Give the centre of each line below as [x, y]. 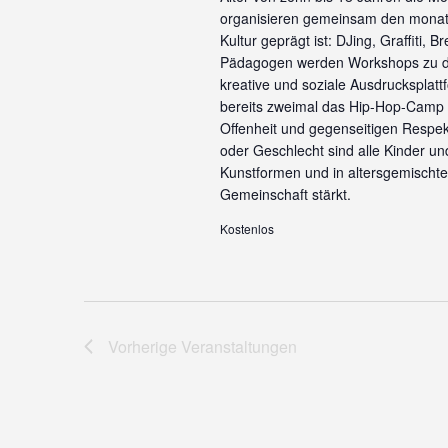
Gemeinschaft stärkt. [285, 194]
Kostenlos [246, 228]
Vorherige [144, 346]
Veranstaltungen [239, 346]
